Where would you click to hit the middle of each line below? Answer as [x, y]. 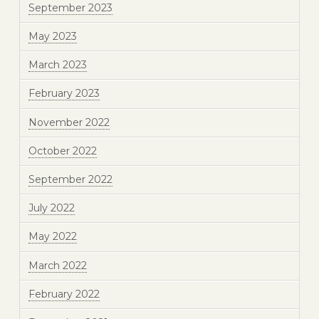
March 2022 [57, 265]
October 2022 [62, 151]
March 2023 [57, 65]
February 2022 [64, 294]
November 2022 [69, 122]
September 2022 [70, 180]
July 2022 [51, 208]
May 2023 [52, 37]
